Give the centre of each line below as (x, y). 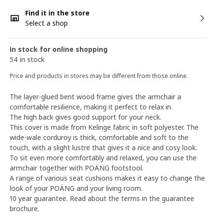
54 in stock (27, 59)
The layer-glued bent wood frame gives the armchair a (95, 97)
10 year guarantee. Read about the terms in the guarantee (102, 198)
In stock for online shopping (59, 49)
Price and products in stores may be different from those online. (99, 76)
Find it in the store (57, 13)
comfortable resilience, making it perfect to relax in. (91, 107)
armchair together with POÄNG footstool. (77, 168)
